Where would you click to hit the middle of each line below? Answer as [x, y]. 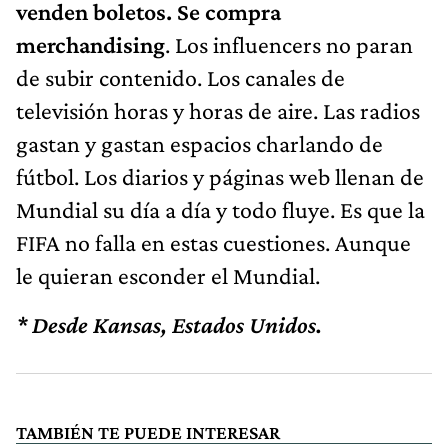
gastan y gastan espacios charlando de [199, 143]
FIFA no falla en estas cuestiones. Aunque [213, 242]
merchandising [90, 44]
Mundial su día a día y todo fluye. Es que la [220, 209]
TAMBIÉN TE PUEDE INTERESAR [148, 432]
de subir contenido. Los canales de [180, 77]
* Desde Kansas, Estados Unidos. [169, 324]
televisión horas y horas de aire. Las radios [218, 110]
